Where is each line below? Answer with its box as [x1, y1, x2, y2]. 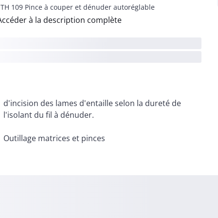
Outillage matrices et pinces [3, 133, 105, 144]
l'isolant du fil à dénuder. [3, 109, 94, 120]
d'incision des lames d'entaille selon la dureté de [3, 98, 181, 109]
